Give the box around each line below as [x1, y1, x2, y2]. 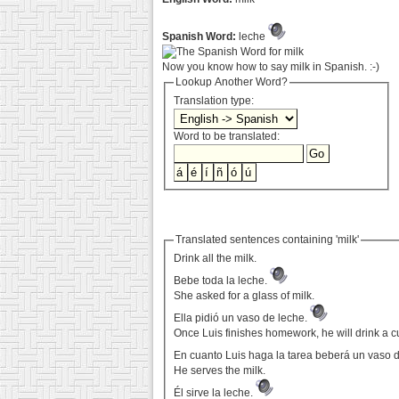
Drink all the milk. [174, 252, 257, 265]
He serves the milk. [174, 364, 266, 378]
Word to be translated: [174, 130, 281, 143]
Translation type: [174, 94, 257, 108]
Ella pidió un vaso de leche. [174, 312, 311, 325]
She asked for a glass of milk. [174, 289, 315, 303]
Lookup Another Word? [175, 76, 289, 88]
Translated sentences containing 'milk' [175, 233, 360, 247]
